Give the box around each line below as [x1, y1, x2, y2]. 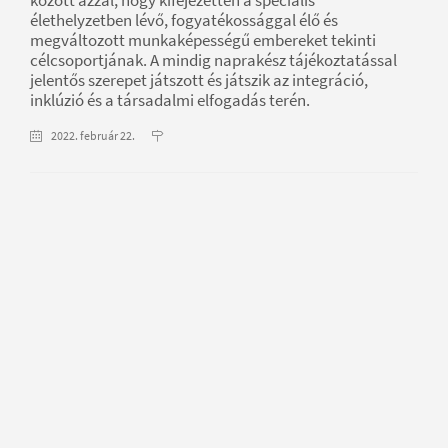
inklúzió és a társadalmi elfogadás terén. [30, 88, 310, 111]
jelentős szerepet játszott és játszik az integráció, [30, 68, 368, 91]
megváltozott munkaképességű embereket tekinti [30, 28, 376, 51]
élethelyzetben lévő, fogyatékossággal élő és [30, 8, 338, 31]
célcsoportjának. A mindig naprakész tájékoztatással [30, 48, 397, 71]
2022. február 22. [49, 127, 137, 143]
